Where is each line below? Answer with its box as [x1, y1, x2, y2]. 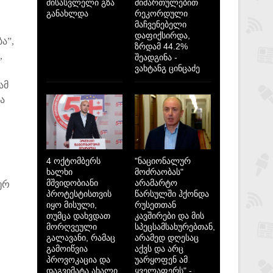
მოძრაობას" [135, 167, 183, 177]
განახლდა [46, 9, 88, 18]
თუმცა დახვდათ [46, 211, 110, 221]
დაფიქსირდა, [135, 30, 190, 40]
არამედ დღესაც [135, 233, 199, 243]
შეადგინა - [135, 52, 177, 62]
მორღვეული [46, 222, 97, 232]
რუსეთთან [135, 200, 176, 210]
